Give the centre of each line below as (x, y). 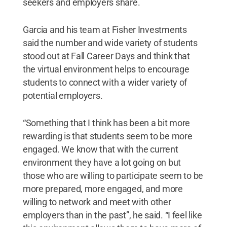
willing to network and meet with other (97, 202)
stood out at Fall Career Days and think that (106, 56)
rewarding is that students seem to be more (107, 136)
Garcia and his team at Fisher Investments (105, 30)
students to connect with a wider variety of (105, 82)
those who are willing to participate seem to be (113, 176)
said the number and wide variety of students (110, 43)
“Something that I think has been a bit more (106, 123)
